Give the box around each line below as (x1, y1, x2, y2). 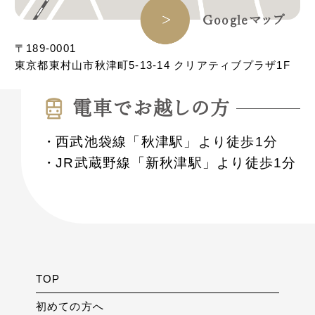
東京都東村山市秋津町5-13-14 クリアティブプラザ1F (14, 59, 290, 72)
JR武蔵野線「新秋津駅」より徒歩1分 (56, 155, 297, 170)
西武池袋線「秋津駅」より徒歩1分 (56, 134, 278, 149)
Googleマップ (202, 13, 286, 26)
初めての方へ (35, 300, 105, 312)
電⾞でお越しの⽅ (72, 98, 231, 117)
